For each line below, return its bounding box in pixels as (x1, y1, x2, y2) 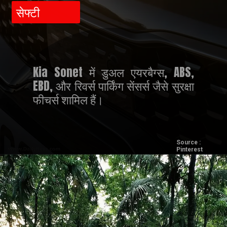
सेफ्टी (16, 3, 40, 21)
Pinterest (176, 146, 203, 154)
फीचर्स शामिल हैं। (33, 91, 104, 109)
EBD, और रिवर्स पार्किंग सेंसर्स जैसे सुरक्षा (33, 77, 194, 95)
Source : (176, 139, 201, 146)
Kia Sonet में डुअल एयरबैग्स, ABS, (33, 63, 194, 82)
